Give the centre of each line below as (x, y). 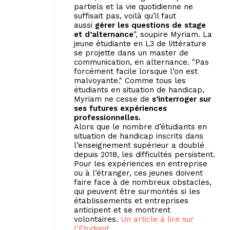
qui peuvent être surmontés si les (137, 191)
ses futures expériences (120, 108)
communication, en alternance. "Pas (141, 62)
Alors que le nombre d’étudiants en (140, 127)
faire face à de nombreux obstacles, (143, 182)
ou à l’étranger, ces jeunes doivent (138, 173)
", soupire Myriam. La (173, 34)
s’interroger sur (180, 99)
